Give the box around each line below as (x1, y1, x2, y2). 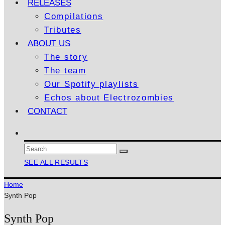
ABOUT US (28, 39, 70, 48)
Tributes (44, 25, 81, 35)
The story (44, 52, 88, 62)
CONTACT (28, 106, 67, 116)
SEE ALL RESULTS (24, 158, 88, 166)
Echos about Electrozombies (44, 93, 174, 102)
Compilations (44, 12, 103, 21)
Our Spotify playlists (44, 79, 139, 89)
